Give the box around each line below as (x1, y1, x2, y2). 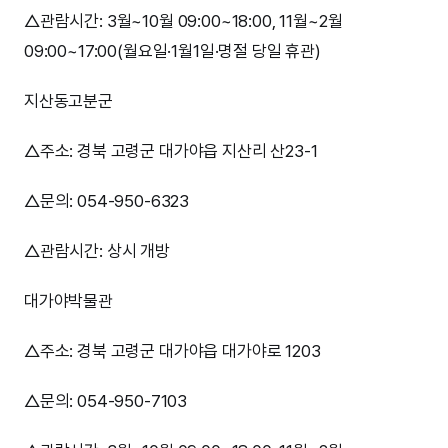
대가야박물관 (24, 291, 113, 312)
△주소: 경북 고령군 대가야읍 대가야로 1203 (24, 341, 321, 362)
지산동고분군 (24, 91, 113, 112)
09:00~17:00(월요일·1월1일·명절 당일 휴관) (24, 41, 321, 62)
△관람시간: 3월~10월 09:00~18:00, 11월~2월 (24, 11, 343, 32)
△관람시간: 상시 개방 (24, 241, 170, 262)
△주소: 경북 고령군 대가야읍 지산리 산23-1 (24, 141, 318, 162)
